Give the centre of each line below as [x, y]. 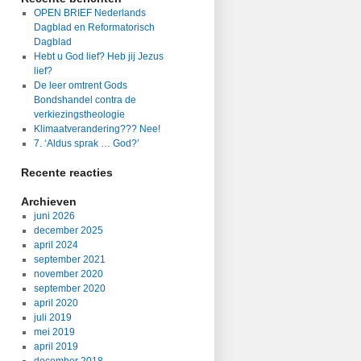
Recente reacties [67, 172]
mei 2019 [54, 332]
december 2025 [68, 230]
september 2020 [69, 288]
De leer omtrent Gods [80, 85]
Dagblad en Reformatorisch [94, 27]
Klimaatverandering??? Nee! [97, 129]
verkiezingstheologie [79, 114]
